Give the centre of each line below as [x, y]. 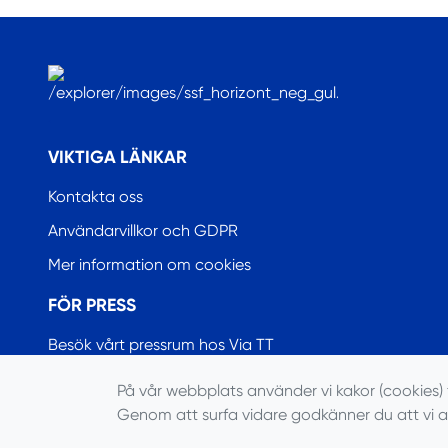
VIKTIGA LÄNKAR [117, 157]
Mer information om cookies [149, 265]
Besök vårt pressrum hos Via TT [161, 345]
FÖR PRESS [92, 305]
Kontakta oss [95, 197]
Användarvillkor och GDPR [143, 231]
